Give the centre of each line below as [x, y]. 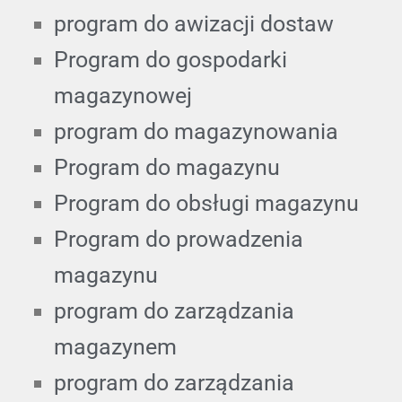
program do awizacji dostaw [194, 23]
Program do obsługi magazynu [206, 203]
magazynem [115, 346]
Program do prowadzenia [179, 239]
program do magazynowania [196, 131]
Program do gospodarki [170, 59]
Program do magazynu [167, 167]
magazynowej [123, 95]
